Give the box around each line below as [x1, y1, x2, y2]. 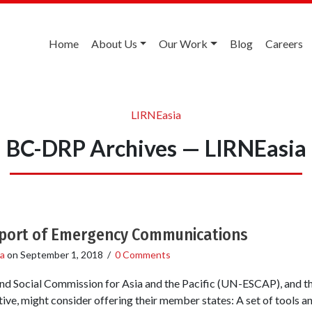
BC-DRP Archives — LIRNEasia [6, 134, 306, 162]
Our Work [159, 37, 208, 50]
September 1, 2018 [19, 248, 103, 260]
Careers [265, 37, 303, 50]
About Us [91, 37, 137, 50]
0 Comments [114, 248, 171, 260]
